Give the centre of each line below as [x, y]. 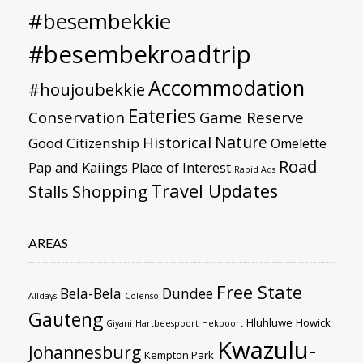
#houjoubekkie [87, 89]
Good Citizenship [84, 143]
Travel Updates [214, 190]
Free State [259, 291]
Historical [177, 142]
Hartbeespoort [167, 323]
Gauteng [66, 319]
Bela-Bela [91, 293]
